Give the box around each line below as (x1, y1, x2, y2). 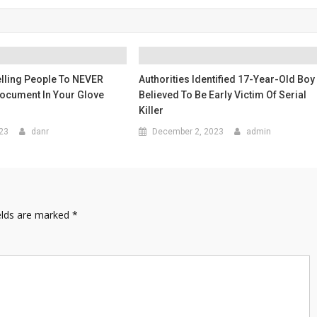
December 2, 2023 (152, 126, 224, 137)
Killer (139, 104, 164, 116)
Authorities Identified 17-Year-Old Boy (139, 73, 316, 85)
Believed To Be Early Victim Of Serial (139, 88, 307, 100)
